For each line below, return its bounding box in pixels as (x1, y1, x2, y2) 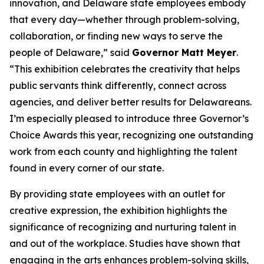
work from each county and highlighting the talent (9, 146, 237, 157)
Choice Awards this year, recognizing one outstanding (9, 129, 253, 141)
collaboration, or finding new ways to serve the (9, 30, 223, 42)
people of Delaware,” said (9, 47, 132, 58)
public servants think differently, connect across (9, 80, 226, 91)
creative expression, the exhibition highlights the (9, 204, 227, 216)
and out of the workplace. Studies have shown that (9, 237, 240, 249)
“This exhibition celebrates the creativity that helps (9, 63, 240, 75)
